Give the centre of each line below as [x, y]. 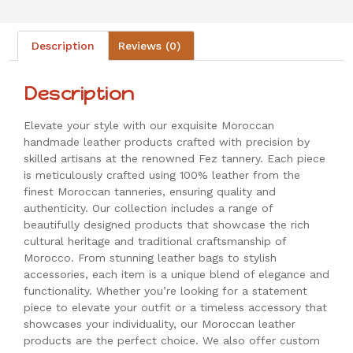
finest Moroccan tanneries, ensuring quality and [150, 191]
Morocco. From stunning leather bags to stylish [150, 257]
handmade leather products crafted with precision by [167, 141]
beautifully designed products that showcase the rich [167, 224]
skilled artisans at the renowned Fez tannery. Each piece [175, 158]
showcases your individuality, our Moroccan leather [160, 323]
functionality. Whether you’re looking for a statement [165, 290]
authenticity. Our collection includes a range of [148, 208]
